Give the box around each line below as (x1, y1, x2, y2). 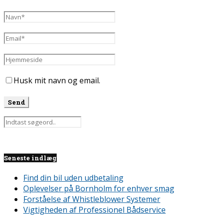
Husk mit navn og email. (14, 75, 100, 86)
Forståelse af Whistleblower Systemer (23, 194, 160, 205)
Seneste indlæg (4, 153, 57, 162)
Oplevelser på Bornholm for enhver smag (23, 183, 174, 194)
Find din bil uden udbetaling (23, 172, 124, 184)
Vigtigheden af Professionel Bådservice (23, 204, 166, 216)
